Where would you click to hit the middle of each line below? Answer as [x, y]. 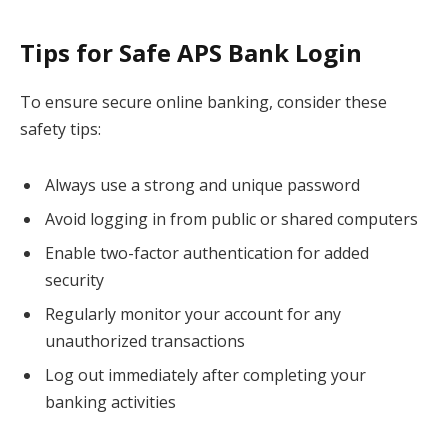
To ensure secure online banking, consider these [203, 101]
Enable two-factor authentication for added [207, 252]
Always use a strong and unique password [202, 184]
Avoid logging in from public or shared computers [231, 218]
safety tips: [60, 128]
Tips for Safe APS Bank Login [191, 52]
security [74, 279]
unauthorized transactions [145, 340]
